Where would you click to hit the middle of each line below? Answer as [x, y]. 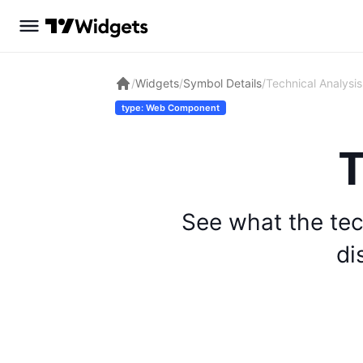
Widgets [157, 83]
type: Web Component [171, 108]
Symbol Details [222, 83]
